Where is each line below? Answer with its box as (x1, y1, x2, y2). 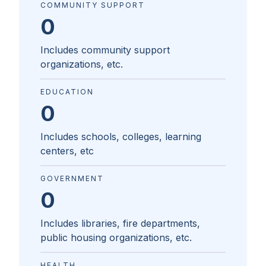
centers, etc (40, 145, 94, 157)
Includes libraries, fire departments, (40, 217, 200, 230)
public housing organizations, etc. (40, 232, 192, 244)
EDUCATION (40, 87, 94, 97)
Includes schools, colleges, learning (40, 131, 201, 143)
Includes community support (40, 44, 170, 56)
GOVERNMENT (40, 174, 104, 183)
